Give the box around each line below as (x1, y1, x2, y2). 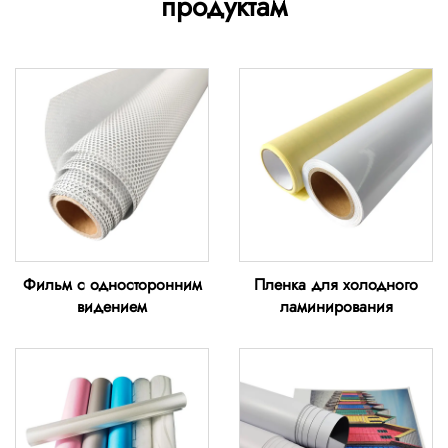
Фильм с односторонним (22, 273, 202, 296)
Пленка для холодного (254, 273, 418, 296)
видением (77, 295, 147, 318)
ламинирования (279, 295, 393, 318)
